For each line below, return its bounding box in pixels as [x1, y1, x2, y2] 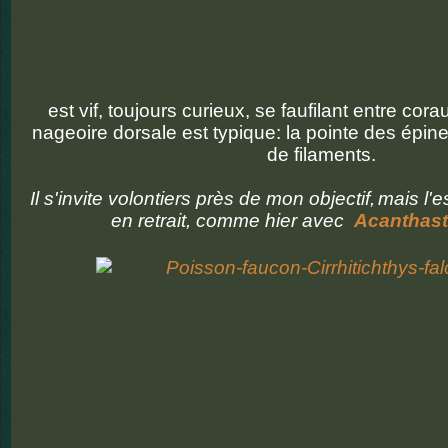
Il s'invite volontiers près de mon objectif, [24, 188, 375, 209]
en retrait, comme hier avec [110, 210, 349, 231]
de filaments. [266, 144, 376, 165]
